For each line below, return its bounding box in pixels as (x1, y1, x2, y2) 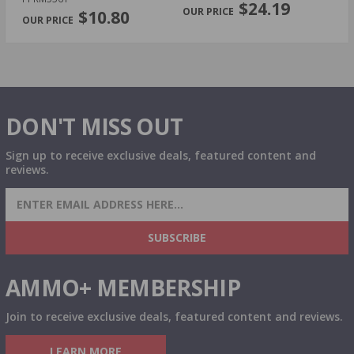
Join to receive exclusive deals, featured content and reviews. (6, 308, 343, 324)
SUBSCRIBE (148, 229, 206, 245)
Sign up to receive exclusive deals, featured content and (6, 147, 316, 163)
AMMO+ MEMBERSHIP (6, 272, 240, 303)
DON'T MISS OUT (6, 111, 183, 141)
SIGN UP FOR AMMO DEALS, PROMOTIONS (6, 187, 341, 209)
